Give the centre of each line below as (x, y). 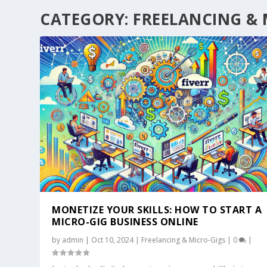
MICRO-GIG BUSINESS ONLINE (125, 222)
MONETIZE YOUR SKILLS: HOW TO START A (157, 210)
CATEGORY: (87, 19)
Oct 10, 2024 (113, 240)
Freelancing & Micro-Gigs (184, 240)
